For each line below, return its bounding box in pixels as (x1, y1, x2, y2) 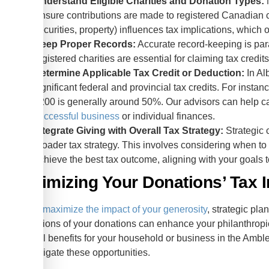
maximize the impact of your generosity (43, 204, 208, 215)
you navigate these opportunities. (10, 247, 151, 258)
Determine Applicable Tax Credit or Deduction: (34, 68, 245, 79)
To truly (10, 204, 43, 215)
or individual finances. (119, 111, 216, 122)
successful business (34, 111, 120, 122)
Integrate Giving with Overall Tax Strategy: (34, 125, 224, 136)
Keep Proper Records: (34, 39, 136, 50)
